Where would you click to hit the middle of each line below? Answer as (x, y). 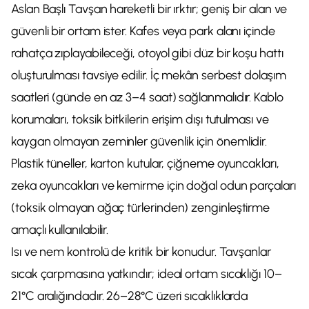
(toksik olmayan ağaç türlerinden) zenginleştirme (141, 208)
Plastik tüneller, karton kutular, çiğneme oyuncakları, (145, 163)
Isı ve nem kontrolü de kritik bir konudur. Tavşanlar (141, 252)
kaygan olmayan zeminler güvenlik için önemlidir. (139, 141)
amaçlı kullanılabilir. (60, 230)
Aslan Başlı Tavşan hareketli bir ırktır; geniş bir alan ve (149, 9)
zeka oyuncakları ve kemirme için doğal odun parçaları (153, 186)
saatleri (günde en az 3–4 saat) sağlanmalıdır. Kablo (147, 97)
